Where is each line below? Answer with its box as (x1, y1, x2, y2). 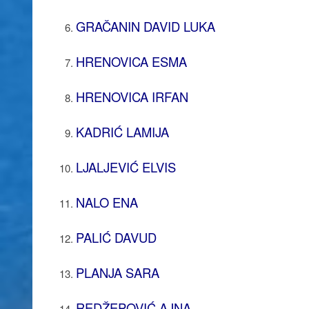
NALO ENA (75, 192, 138, 211)
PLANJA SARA (75, 263, 159, 281)
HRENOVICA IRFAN (75, 87, 188, 106)
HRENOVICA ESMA (75, 52, 187, 70)
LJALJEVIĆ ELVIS (75, 157, 176, 176)
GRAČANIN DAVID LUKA (75, 17, 215, 35)
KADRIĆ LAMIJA (75, 122, 169, 141)
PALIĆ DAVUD (75, 228, 157, 246)
